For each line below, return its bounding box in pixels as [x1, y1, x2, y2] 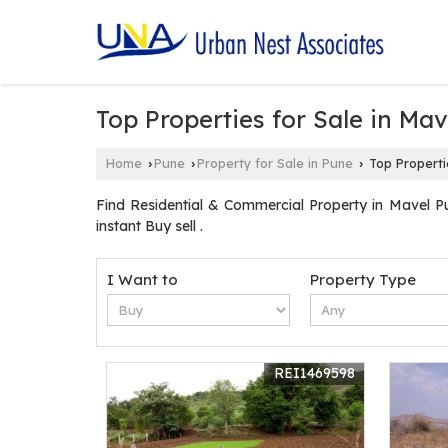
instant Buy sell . [96, 217, 203, 235]
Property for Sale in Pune [197, 155, 353, 171]
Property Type [310, 270, 417, 289]
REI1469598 [274, 364, 356, 382]
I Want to [107, 270, 178, 289]
